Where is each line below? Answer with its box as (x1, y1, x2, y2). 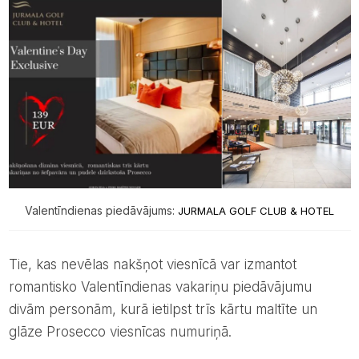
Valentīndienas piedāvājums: (25, 204, 175, 218)
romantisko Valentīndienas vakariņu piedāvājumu (8, 279, 312, 296)
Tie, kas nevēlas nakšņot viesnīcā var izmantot (8, 256, 18, 273)
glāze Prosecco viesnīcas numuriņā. (8, 324, 232, 341)
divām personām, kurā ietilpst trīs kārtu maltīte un (8, 301, 317, 318)
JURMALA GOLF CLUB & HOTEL (175, 204, 334, 218)
